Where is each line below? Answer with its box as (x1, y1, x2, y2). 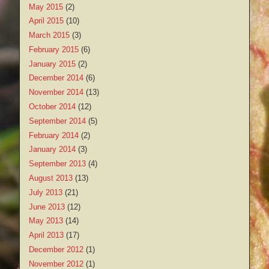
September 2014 (29, 116, 86, 125)
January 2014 (29, 145, 76, 154)
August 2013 (29, 173, 73, 183)
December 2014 (29, 73, 83, 83)
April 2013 (29, 231, 64, 240)
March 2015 (29, 31, 70, 40)
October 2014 (29, 102, 76, 112)
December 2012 (29, 244, 83, 254)
